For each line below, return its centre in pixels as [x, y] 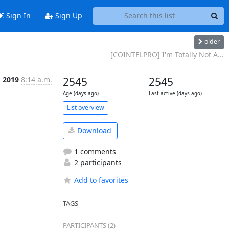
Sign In [17, 16]
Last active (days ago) [175, 93]
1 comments [94, 152]
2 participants [97, 162]
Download [93, 130]
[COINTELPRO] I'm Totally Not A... [167, 54]
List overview [85, 108]
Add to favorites [101, 180]
